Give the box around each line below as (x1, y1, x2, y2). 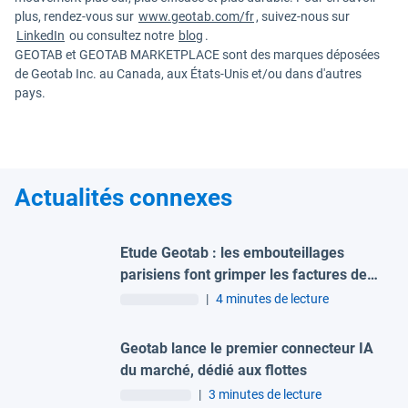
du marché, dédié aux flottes (120, 361, 307, 379)
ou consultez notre (66, 27, 177, 43)
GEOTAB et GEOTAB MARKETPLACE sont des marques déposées (15, 46, 380, 62)
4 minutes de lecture (216, 291, 329, 306)
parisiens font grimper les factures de (120, 265, 367, 283)
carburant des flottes (120, 287, 257, 305)
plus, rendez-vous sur (15, 8, 137, 24)
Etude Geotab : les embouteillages (120, 243, 344, 261)
